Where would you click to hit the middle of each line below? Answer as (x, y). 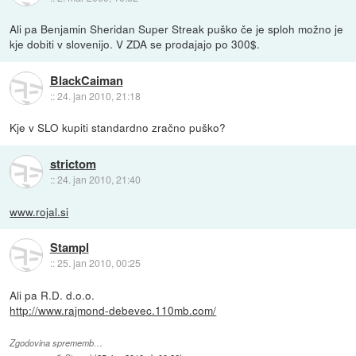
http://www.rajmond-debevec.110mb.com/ (113, 310)
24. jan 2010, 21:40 (99, 179)
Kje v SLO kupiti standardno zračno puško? (118, 128)
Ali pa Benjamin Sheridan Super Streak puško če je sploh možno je (177, 29)
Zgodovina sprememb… (56, 342)
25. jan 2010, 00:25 (99, 262)
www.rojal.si (39, 211)
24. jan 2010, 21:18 (99, 95)
